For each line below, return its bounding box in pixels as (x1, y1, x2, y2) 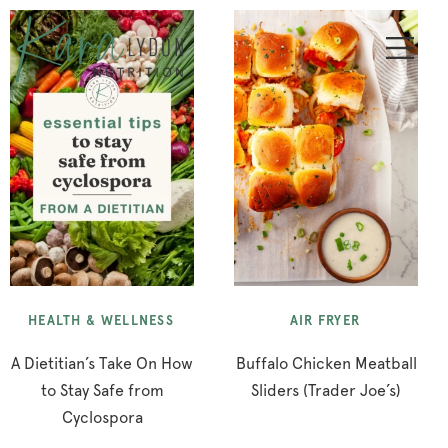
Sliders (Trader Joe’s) (251, 381, 401, 400)
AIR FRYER (289, 313, 361, 328)
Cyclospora (61, 408, 143, 427)
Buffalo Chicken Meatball (235, 354, 417, 373)
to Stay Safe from (40, 381, 164, 400)
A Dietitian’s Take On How (11, 354, 193, 373)
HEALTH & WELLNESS (27, 313, 175, 328)
